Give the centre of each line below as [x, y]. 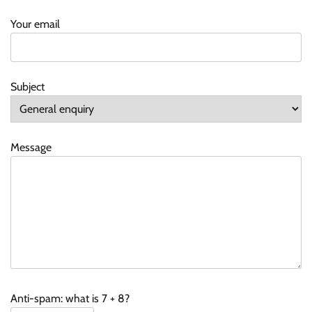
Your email [35, 24]
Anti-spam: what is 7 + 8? [70, 299]
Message [31, 148]
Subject [28, 87]
